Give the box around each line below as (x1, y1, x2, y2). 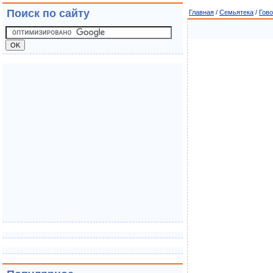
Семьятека (219, 9, 253, 16)
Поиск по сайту (7, 7, 90, 19)
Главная (189, 9, 214, 16)
